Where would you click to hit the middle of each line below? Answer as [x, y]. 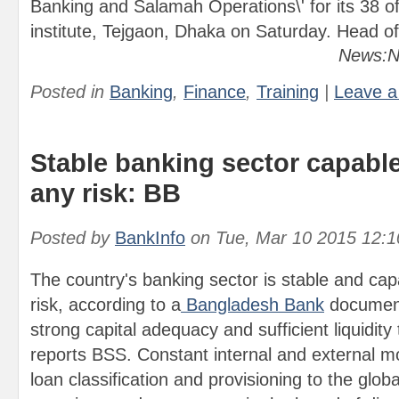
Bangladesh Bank [252, 305]
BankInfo [150, 238]
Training [288, 92]
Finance [215, 92]
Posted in [70, 92]
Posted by [73, 238]
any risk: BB [106, 193]
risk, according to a [106, 305]
